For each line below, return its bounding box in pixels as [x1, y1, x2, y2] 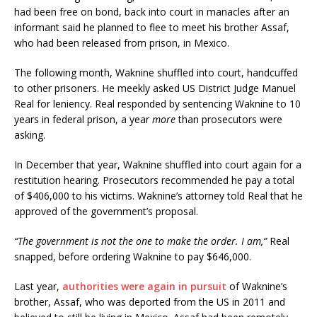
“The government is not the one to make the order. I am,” [14, 234, 270, 248]
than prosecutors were [175, 112, 282, 126]
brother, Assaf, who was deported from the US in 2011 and [14, 294, 285, 309]
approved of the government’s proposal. [14, 204, 198, 218]
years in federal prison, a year [14, 112, 152, 126]
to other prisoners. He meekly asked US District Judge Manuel [14, 81, 296, 95]
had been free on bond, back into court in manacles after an [14, 4, 289, 18]
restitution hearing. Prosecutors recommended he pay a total [14, 173, 294, 187]
